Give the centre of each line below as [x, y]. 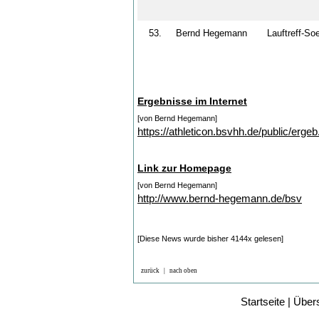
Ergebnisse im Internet [192, 101]
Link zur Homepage [184, 168]
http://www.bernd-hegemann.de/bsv [220, 198]
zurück [150, 270]
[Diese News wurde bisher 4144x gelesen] [210, 238]
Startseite [263, 301]
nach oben [183, 270]
